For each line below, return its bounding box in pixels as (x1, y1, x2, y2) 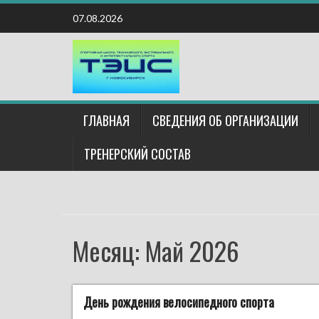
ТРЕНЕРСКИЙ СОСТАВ (84, 145, 191, 163)
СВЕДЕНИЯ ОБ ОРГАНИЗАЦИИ (152, 111, 298, 130)
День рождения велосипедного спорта (83, 293, 274, 311)
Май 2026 (145, 231, 239, 269)
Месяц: (73, 231, 145, 269)
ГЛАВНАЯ (83, 111, 130, 130)
